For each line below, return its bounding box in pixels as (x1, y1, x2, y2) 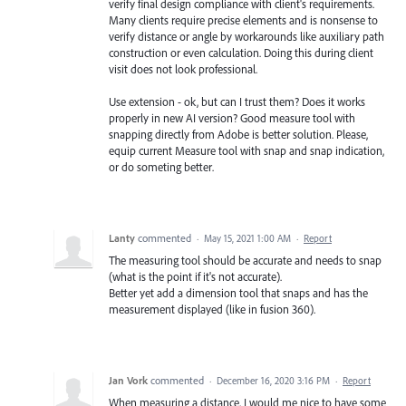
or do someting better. (109, 159, 214, 175)
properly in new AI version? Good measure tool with (109, 111, 355, 126)
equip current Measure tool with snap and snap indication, (109, 143, 384, 159)
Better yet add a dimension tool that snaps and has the (109, 285, 368, 301)
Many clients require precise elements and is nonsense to (109, 13, 378, 28)
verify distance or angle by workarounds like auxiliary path (109, 29, 384, 44)
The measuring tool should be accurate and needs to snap (109, 253, 382, 268)
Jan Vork (109, 373, 148, 388)
